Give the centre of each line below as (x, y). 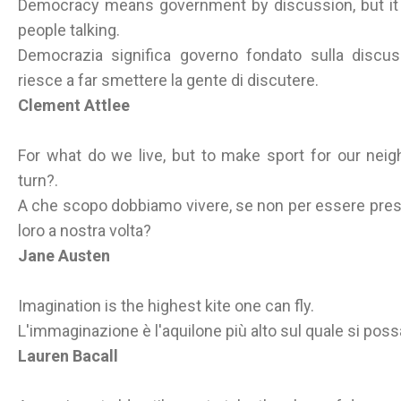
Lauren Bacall (68, 356)
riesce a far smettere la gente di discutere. (168, 80)
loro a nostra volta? (85, 230)
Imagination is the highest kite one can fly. (166, 306)
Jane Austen (64, 256)
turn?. (38, 180)
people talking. (69, 30)
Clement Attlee (74, 105)
